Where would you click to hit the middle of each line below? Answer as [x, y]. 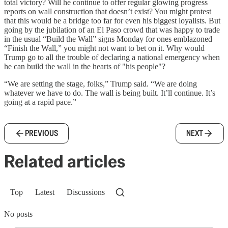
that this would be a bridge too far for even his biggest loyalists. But [112, 21]
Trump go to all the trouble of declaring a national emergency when [112, 57]
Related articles [65, 161]
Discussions [86, 192]
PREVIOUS [41, 133]
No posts [18, 214]
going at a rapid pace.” [40, 102]
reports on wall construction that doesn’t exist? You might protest [108, 11]
